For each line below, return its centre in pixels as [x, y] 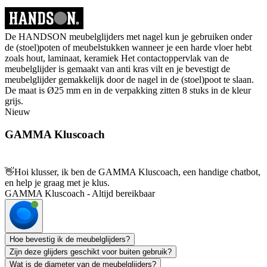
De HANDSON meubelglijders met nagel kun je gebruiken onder [128, 36]
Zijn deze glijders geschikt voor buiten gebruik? [91, 252]
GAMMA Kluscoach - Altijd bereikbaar [80, 194]
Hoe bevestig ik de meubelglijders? [70, 240]
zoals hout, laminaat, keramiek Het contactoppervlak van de [117, 58]
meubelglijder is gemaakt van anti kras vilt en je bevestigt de [117, 69]
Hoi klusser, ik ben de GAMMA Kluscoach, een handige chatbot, [137, 172]
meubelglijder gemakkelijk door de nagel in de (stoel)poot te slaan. [129, 79]
